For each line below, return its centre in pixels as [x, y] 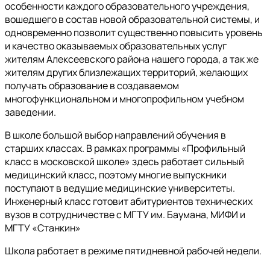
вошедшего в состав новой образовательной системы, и [132, 20]
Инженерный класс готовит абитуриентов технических [129, 202]
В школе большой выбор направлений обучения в [115, 135]
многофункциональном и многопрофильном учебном [124, 99]
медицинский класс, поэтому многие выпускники [116, 175]
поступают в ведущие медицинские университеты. [120, 188]
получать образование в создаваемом [92, 86]
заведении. [30, 112]
